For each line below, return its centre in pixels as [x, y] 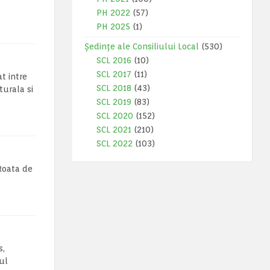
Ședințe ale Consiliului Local [141, 46]
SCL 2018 [114, 88]
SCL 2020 [115, 116]
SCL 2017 [114, 74]
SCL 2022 [114, 143]
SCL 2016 [114, 60]
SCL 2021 [114, 130]
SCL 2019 [114, 102]
